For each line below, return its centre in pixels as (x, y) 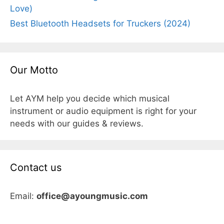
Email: (23, 196)
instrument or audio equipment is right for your (103, 111)
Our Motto (34, 70)
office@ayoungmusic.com (92, 196)
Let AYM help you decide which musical (90, 98)
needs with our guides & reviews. (77, 123)
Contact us (36, 167)
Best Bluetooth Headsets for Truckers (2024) (100, 23)
